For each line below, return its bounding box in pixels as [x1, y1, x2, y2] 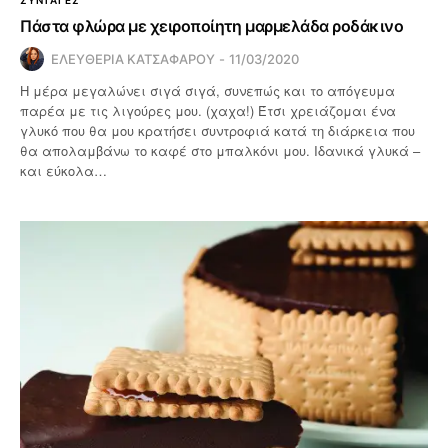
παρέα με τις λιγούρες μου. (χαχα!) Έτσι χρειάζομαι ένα [20, 100, 397, 120]
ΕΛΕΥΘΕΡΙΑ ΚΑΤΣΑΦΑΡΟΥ [51, 50, 215, 67]
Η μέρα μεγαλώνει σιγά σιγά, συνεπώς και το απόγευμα [20, 80, 396, 100]
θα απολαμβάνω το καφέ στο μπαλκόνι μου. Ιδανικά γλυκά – [20, 140, 421, 160]
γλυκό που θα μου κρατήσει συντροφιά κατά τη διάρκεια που [20, 120, 416, 140]
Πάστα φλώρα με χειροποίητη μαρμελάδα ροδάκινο [20, 15, 404, 36]
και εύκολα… [20, 160, 108, 180]
